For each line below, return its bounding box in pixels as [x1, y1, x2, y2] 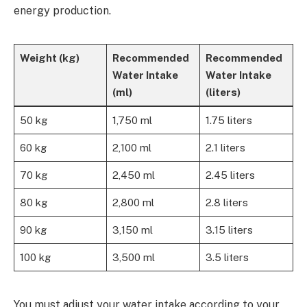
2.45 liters [205, 169, 255, 181]
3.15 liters [205, 223, 253, 236]
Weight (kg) [19, 51, 79, 64]
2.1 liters [205, 141, 245, 153]
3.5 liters [205, 251, 249, 263]
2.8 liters [205, 196, 248, 208]
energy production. [14, 3, 111, 17]
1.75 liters [205, 114, 252, 126]
